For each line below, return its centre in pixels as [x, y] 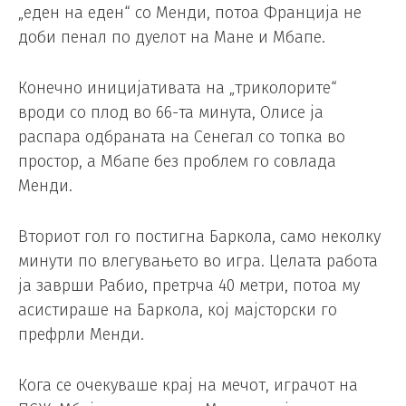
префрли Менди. [81, 335]
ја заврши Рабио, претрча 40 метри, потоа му [189, 286]
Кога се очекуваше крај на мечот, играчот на [188, 385]
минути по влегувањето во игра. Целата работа [198, 261]
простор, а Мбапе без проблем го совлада [177, 162]
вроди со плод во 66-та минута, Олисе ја [171, 113]
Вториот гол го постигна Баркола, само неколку [199, 237]
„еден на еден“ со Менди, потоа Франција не [190, 13]
